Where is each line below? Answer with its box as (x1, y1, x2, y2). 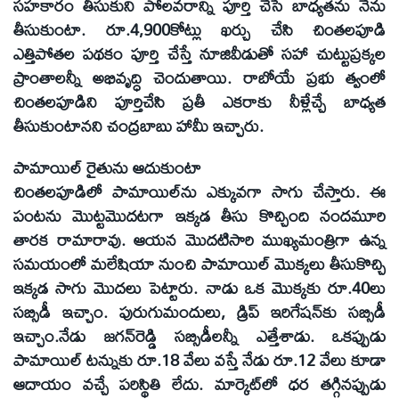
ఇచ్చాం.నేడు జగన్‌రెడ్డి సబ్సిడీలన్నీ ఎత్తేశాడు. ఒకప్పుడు (13, 319, 386, 352)
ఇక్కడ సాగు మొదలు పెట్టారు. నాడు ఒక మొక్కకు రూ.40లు (13, 271, 386, 304)
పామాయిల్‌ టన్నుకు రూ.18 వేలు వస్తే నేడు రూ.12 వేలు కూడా (13, 343, 386, 376)
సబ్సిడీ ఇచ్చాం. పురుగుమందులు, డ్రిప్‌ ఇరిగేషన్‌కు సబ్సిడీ (13, 295, 386, 328)
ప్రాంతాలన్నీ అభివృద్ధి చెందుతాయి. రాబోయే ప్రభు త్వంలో (13, 61, 386, 94)
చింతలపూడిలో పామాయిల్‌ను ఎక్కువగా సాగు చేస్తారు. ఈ (13, 175, 386, 208)
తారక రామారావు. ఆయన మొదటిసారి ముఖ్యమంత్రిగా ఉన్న (13, 223, 386, 256)
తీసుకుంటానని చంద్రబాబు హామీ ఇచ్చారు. (13, 110, 264, 142)
